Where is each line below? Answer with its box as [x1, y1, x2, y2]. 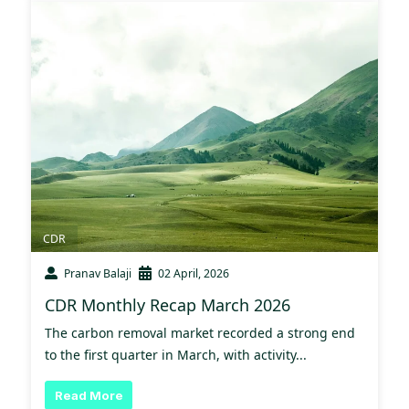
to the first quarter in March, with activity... [45, 345, 307, 363]
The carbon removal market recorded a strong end [45, 323, 355, 341]
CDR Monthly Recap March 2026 [45, 293, 290, 316]
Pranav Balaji [64, 265, 131, 281]
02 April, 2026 [158, 265, 229, 281]
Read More [54, 387, 123, 403]
